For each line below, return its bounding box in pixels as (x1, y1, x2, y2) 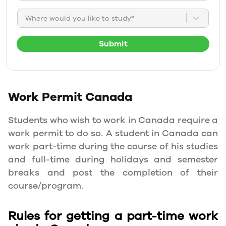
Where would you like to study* (25, 13, 134, 23)
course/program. (8, 180, 83, 192)
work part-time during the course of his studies (8, 140, 218, 152)
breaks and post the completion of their (8, 166, 218, 179)
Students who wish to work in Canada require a (8, 114, 218, 126)
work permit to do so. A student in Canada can (8, 127, 218, 139)
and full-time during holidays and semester (8, 153, 218, 165)
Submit (98, 38, 128, 49)
